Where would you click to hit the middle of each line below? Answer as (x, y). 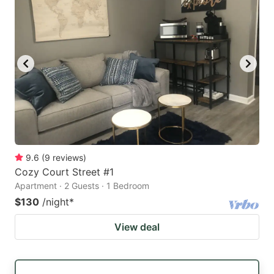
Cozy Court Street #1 (64, 172)
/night (56, 202)
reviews (68, 158)
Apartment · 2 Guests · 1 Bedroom (82, 186)
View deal (137, 227)
